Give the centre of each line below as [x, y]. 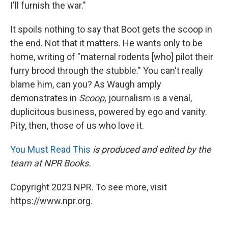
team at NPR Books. [51, 163]
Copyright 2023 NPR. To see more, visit [89, 187]
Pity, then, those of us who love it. [77, 126]
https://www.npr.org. [51, 201]
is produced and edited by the [151, 150]
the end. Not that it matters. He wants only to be [106, 43]
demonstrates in [45, 98]
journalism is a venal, [149, 98]
